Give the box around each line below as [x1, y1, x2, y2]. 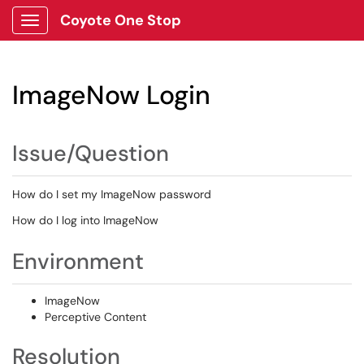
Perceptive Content [45, 310, 146, 324]
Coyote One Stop [60, 11, 181, 30]
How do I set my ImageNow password [12, 187, 211, 201]
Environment [12, 247, 144, 275]
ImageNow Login [12, 78, 210, 112]
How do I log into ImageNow [12, 213, 158, 227]
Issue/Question [12, 139, 169, 167]
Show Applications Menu [29, 26, 158, 41]
